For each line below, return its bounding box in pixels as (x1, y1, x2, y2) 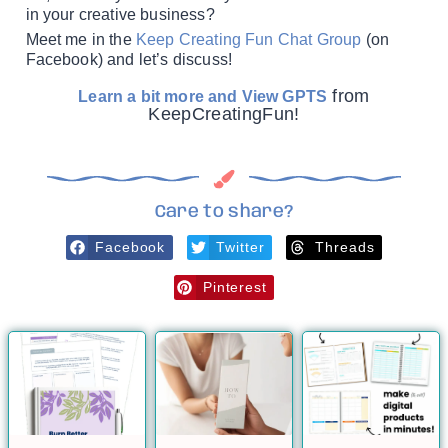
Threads (315, 238, 375, 255)
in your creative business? (25, 5, 215, 23)
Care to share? (154, 203, 294, 222)
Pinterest (202, 278, 267, 295)
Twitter (216, 238, 265, 255)
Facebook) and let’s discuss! (25, 50, 233, 68)
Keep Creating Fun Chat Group (135, 30, 362, 48)
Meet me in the (25, 30, 136, 48)
